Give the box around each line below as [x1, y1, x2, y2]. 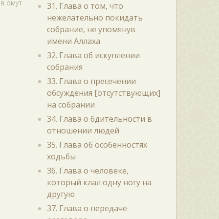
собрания [46, 62, 83, 72]
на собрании [46, 99, 95, 110]
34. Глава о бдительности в [46, 113, 152, 124]
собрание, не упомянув [46, 24, 135, 35]
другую [46, 189, 75, 199]
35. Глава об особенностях [46, 139, 147, 150]
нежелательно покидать [46, 12, 143, 23]
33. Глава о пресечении [46, 76, 136, 87]
